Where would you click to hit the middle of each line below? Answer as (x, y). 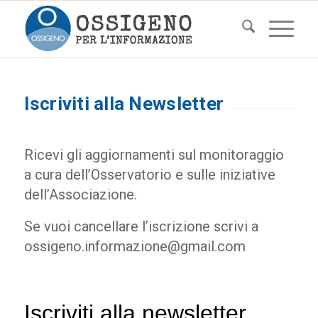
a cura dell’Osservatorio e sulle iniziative (149, 174)
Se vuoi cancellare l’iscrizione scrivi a (141, 226)
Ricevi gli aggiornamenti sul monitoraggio (154, 154)
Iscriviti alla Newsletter (124, 104)
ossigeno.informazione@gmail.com (135, 246)
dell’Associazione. (80, 194)
